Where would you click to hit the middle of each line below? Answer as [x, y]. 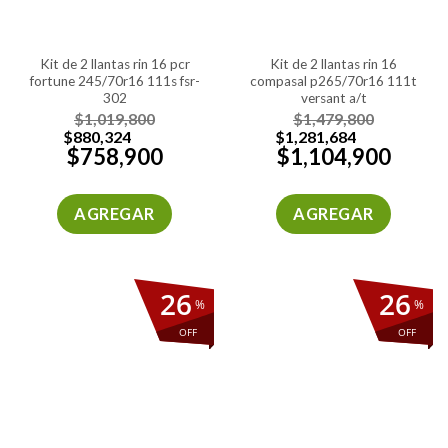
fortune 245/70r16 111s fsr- [114, 80]
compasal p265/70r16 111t [333, 80]
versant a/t [333, 97]
